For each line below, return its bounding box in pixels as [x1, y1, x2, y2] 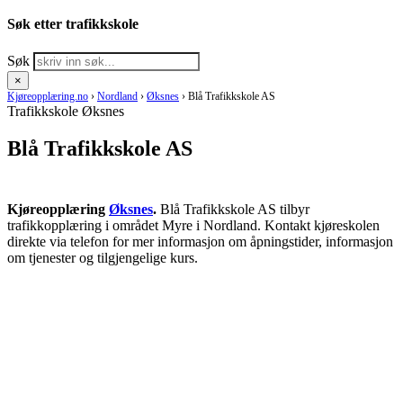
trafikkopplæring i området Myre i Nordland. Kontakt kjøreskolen [7, 218, 380, 234]
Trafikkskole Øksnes [7, 103, 124, 119]
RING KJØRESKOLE [29, 282, 151, 297]
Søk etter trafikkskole [7, 16, 139, 32]
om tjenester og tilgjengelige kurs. [7, 250, 198, 266]
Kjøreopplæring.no [7, 89, 88, 103]
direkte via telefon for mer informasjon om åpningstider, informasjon [7, 234, 393, 250]
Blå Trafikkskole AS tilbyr [157, 201, 309, 218]
